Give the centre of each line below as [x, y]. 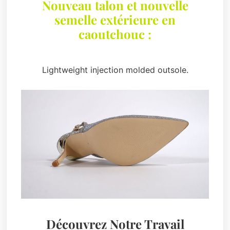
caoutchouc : [115, 34]
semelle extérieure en [115, 19]
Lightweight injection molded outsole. [115, 70]
